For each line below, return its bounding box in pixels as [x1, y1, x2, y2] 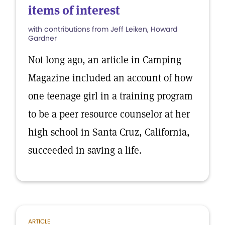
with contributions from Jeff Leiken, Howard [28, 24, 177, 34]
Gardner [28, 33, 57, 43]
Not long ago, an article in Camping [28, 53, 181, 66]
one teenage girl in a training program [28, 89, 193, 102]
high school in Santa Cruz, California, [28, 126, 190, 139]
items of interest [28, 3, 120, 18]
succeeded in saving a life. [28, 144, 142, 157]
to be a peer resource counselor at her [28, 107, 190, 121]
